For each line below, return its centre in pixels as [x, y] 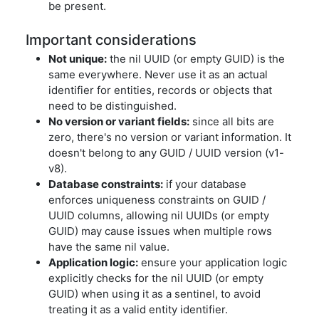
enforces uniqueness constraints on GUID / [157, 200]
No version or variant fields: [119, 121]
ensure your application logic [213, 262]
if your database [205, 184]
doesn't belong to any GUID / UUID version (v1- [166, 153]
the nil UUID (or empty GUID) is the [196, 59]
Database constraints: [106, 184]
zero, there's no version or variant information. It [170, 137]
